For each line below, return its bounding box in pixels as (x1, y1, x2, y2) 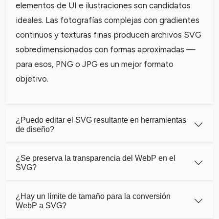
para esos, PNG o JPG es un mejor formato (16, 59, 174, 69)
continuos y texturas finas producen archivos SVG (16, 30, 201, 40)
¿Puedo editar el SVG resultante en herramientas (16, 116, 186, 124)
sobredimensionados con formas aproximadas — (16, 44, 196, 54)
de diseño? (16, 125, 54, 133)
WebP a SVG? (16, 201, 66, 210)
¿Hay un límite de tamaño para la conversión (16, 192, 171, 200)
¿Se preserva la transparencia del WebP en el (16, 154, 175, 162)
